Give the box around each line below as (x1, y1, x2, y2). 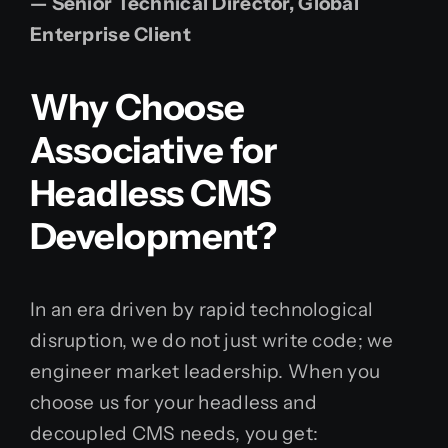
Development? (30, 214, 277, 258)
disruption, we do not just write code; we (30, 329, 394, 352)
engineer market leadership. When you (30, 360, 381, 383)
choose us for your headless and (30, 391, 317, 414)
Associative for (30, 128, 277, 172)
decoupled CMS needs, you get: (30, 422, 319, 445)
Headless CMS (30, 171, 271, 215)
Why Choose (30, 85, 245, 129)
